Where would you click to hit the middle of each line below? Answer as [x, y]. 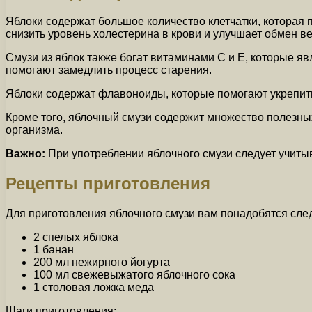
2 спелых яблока [76, 237]
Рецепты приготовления [108, 183]
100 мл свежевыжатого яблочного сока [134, 274]
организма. [34, 130]
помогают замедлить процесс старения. [109, 70]
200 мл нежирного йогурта [102, 262]
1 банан [54, 249]
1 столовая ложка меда [94, 287]
